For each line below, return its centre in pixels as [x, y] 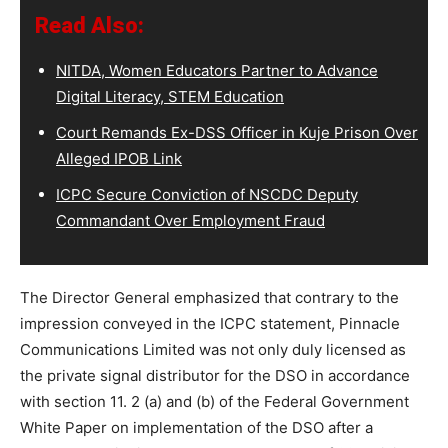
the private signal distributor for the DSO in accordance [215, 375]
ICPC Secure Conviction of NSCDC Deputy [207, 194]
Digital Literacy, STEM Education [170, 96]
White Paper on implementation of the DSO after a [196, 427]
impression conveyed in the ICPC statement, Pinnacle [210, 323]
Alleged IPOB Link [119, 158]
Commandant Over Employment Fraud [190, 220]
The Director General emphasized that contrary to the [209, 297]
